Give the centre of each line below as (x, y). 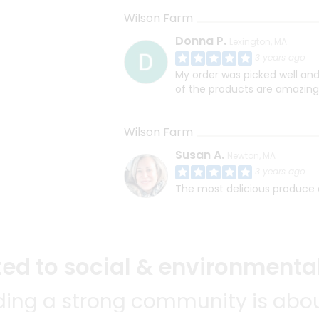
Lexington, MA (258, 42)
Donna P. (201, 41)
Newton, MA (251, 156)
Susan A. (200, 155)
